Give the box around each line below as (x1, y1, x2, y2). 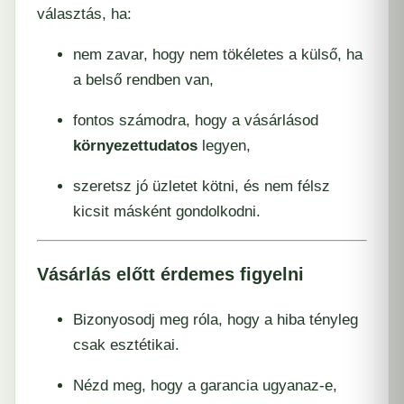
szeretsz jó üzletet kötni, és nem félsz (73, 177, 330, 195)
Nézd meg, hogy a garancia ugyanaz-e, (73, 376, 337, 394)
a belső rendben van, (73, 70, 214, 88)
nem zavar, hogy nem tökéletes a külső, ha (73, 45, 363, 63)
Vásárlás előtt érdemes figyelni (37, 263, 304, 284)
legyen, (197, 136, 251, 154)
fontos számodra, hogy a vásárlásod (73, 111, 318, 129)
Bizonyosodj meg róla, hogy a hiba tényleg (73, 310, 358, 328)
